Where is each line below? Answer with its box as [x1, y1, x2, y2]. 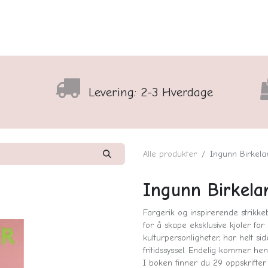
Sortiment [37, 33, 77, 44]
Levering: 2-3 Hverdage [84, 85, 213, 99]
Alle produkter [143, 149, 197, 160]
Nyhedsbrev [143, 33, 188, 44]
